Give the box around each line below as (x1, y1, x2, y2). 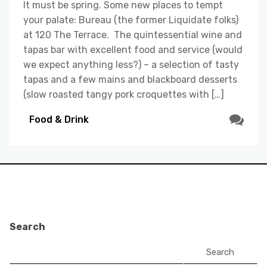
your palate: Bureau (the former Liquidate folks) (23, 14, 238, 26)
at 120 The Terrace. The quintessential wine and (23, 29, 242, 41)
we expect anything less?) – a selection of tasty (23, 59, 239, 70)
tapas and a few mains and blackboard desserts (23, 74, 237, 85)
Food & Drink (29, 113, 89, 125)
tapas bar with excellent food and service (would (23, 44, 243, 55)
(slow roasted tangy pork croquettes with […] (23, 89, 224, 100)
